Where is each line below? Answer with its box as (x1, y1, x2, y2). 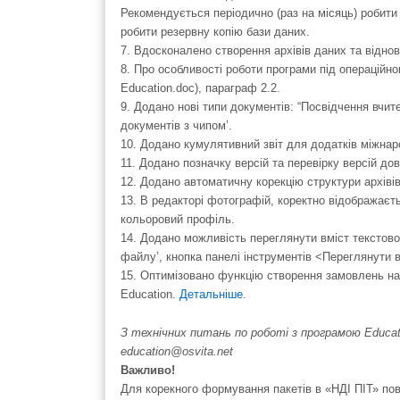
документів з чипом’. (121, 118, 232, 132)
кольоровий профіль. (121, 212, 235, 226)
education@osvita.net (121, 345, 233, 359)
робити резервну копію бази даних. (121, 24, 310, 38)
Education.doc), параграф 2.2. (121, 80, 280, 95)
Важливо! (121, 363, 179, 378)
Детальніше (179, 287, 243, 301)
